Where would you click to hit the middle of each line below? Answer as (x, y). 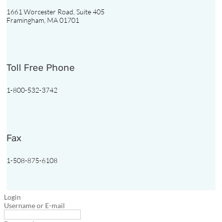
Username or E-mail (34, 205)
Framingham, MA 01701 (43, 20)
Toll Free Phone (41, 68)
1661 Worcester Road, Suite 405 (55, 11)
